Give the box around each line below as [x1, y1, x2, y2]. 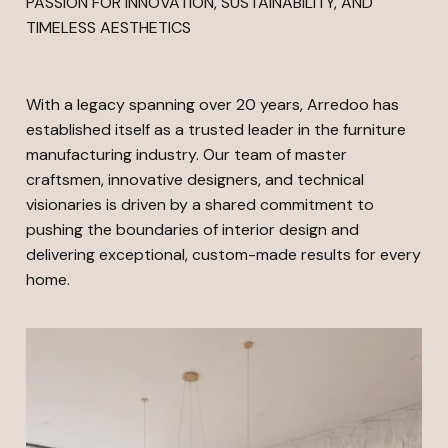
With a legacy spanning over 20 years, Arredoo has [26, 94, 399, 115]
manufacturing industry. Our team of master [26, 144, 347, 165]
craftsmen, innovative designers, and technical [26, 169, 364, 190]
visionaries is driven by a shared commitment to [26, 194, 374, 215]
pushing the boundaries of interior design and [26, 219, 359, 240]
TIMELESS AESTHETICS [26, 17, 191, 38]
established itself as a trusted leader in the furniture [26, 119, 406, 140]
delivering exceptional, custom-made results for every [26, 244, 421, 265]
